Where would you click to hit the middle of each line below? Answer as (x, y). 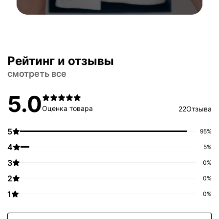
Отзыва (199, 109)
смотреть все (37, 73)
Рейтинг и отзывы (61, 61)
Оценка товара (67, 109)
